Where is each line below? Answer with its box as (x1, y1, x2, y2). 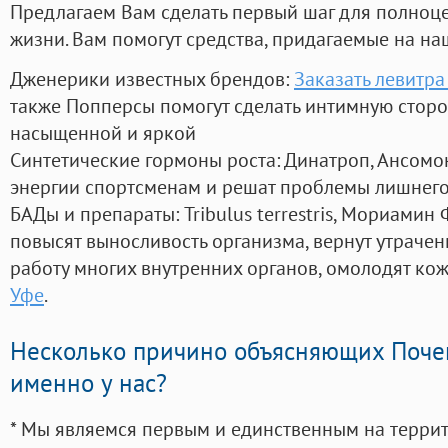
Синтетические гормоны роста (10, 146, 276, 174)
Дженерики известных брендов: (10, 65, 294, 93)
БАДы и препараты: (10, 200, 184, 228)
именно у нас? (10, 367, 167, 400)
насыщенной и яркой (10, 119, 196, 147)
